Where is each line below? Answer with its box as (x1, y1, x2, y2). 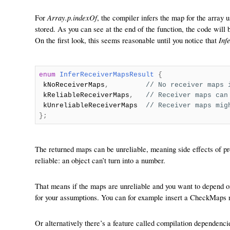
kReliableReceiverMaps (39, 91, 129, 99)
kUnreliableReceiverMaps (39, 102, 146, 109)
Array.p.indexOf (47, 12, 97, 23)
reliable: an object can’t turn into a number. (35, 156, 165, 165)
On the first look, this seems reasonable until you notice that (35, 35, 219, 45)
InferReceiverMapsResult (59, 71, 154, 79)
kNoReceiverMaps (39, 81, 105, 89)
